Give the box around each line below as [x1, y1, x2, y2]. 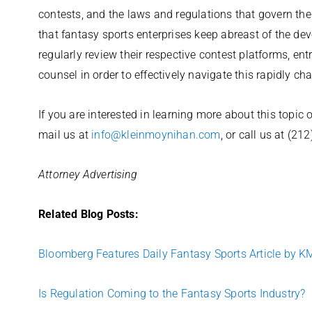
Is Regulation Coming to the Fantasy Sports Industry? [38, 287, 306, 300]
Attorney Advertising [38, 168, 137, 181]
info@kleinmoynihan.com [91, 128, 221, 141]
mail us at [38, 128, 92, 141]
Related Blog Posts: [38, 208, 139, 221]
